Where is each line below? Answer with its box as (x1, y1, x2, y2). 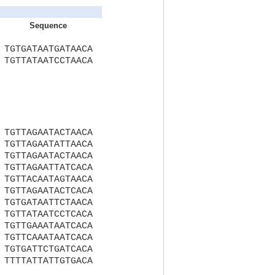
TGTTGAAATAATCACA (4, 221, 93, 231)
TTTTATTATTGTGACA (4, 256, 93, 266)
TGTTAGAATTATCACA (4, 163, 93, 173)
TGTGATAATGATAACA (4, 44, 93, 55)
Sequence (29, 21, 67, 30)
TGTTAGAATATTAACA (4, 139, 93, 150)
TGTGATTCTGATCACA (4, 244, 93, 255)
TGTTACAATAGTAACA (4, 174, 93, 185)
